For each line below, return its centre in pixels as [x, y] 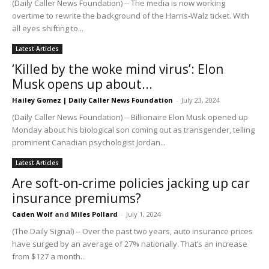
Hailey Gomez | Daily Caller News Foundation [92, 100]
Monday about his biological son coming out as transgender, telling [133, 129]
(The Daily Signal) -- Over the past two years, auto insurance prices [132, 231]
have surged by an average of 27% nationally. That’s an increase [130, 243]
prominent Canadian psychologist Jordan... [89, 142]
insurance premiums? [77, 198]
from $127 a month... [49, 256]
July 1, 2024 [144, 214]
